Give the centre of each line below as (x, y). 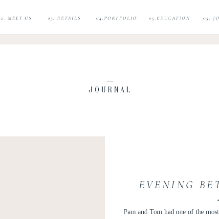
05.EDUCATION (170, 18)
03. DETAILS (64, 18)
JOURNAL (110, 90)
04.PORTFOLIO (117, 18)
